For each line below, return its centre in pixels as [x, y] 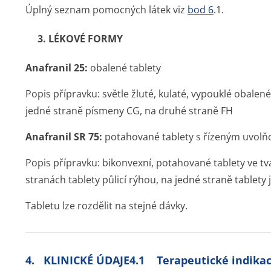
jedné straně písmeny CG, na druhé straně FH [129, 111]
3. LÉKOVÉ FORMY [80, 39]
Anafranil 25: [57, 68]
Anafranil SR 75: [64, 137]
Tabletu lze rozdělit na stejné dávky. [106, 206]
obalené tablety [124, 68]
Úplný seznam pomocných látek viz [106, 10]
